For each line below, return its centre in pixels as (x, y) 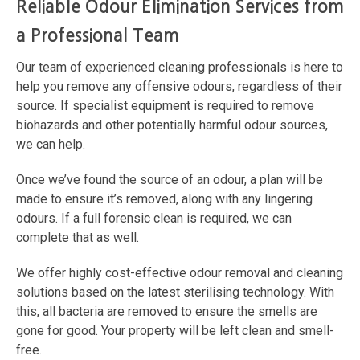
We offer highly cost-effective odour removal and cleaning (180, 273)
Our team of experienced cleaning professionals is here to (180, 67)
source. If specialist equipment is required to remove (165, 106)
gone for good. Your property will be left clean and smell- (175, 331)
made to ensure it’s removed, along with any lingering (164, 199)
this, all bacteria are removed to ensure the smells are (167, 312)
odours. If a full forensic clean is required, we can (154, 219)
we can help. (51, 145)
